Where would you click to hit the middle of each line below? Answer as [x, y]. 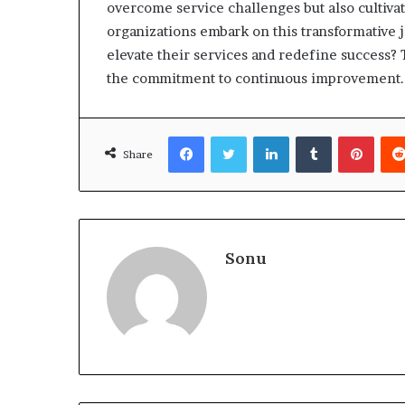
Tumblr [352, 136]
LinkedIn [313, 136]
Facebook [231, 136]
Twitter [268, 136]
